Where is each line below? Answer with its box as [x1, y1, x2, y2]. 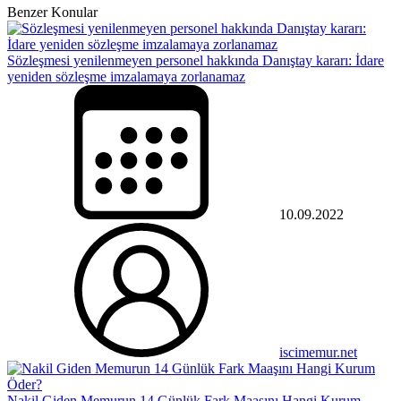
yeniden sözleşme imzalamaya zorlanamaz [7, 68, 245, 84]
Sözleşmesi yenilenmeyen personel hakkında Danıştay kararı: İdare [7, 52, 384, 68]
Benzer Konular [7, 4, 98, 20]
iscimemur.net [279, 344, 357, 360]
